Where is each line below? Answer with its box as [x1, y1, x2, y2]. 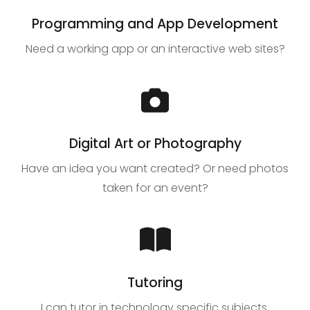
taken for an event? [102, 180, 208, 197]
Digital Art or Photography [69, 134, 241, 154]
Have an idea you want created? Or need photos [21, 161, 289, 177]
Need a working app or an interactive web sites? [25, 41, 285, 57]
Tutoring [127, 273, 183, 293]
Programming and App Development [32, 15, 278, 34]
